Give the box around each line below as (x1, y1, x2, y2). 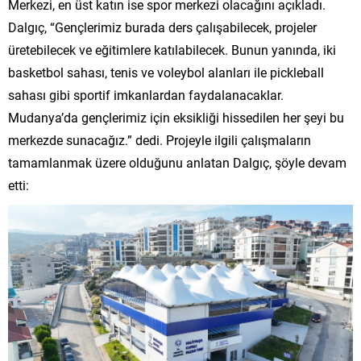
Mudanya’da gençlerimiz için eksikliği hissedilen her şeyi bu (8, 109, 344, 127)
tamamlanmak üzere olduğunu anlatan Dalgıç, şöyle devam (8, 154, 346, 172)
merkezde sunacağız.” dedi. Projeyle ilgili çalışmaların (8, 131, 311, 149)
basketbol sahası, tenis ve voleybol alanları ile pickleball (8, 64, 324, 81)
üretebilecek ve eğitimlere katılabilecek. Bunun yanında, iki (8, 41, 336, 59)
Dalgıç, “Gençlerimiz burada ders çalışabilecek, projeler (8, 19, 317, 36)
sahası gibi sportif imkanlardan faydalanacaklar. (8, 86, 284, 104)
